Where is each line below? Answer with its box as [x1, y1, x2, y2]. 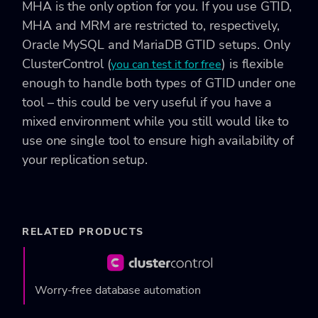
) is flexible [221, 55, 284, 72]
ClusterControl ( [22, 55, 111, 72]
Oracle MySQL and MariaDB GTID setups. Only [22, 35, 290, 53]
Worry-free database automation [35, 282, 201, 298]
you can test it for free [111, 56, 222, 72]
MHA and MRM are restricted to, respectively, [22, 16, 280, 34]
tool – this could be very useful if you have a [22, 93, 273, 111]
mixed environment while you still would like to [22, 112, 290, 130]
